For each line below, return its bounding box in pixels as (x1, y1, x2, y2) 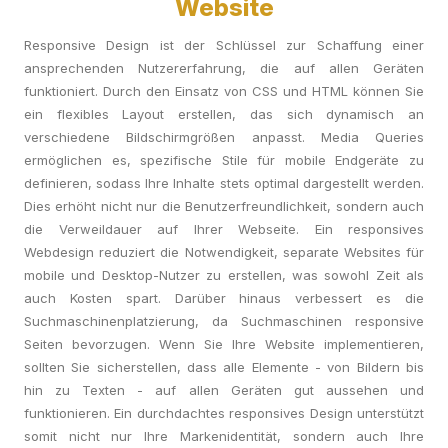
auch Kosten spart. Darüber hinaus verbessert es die (24, 290, 424, 306)
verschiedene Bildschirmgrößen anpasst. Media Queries (24, 129, 424, 145)
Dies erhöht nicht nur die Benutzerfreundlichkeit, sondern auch (24, 198, 424, 214)
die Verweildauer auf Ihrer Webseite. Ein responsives (24, 221, 424, 237)
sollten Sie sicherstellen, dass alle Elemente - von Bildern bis (24, 359, 424, 375)
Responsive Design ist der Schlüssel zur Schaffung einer (24, 37, 424, 53)
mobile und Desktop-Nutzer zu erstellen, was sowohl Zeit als (24, 267, 424, 283)
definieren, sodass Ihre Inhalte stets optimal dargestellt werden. (24, 175, 424, 191)
